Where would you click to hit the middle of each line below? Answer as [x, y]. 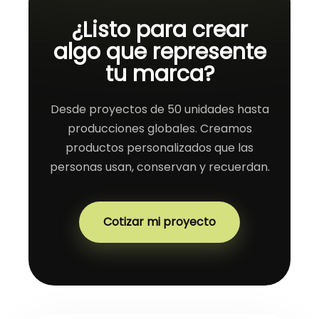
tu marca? [159, 74]
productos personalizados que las [159, 148]
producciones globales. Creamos [159, 129]
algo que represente [159, 52]
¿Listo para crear [159, 30]
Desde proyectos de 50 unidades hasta [159, 110]
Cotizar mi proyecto [159, 222]
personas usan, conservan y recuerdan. [159, 167]
